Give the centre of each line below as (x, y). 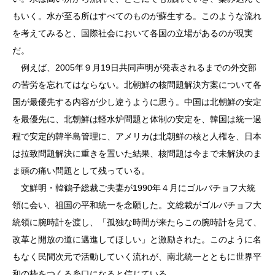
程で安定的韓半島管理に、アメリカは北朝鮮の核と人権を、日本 (137, 136)
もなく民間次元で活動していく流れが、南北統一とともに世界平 (137, 257)
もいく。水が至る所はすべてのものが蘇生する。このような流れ (137, 16)
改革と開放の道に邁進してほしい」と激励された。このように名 (137, 239)
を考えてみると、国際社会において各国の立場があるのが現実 (133, 33)
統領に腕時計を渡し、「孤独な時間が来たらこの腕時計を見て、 (137, 222)
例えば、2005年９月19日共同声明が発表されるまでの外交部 (134, 68)
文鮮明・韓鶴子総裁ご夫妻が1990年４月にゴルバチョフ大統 (134, 188)
